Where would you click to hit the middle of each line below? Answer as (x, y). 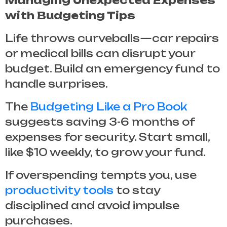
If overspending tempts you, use (101, 175)
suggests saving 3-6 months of (100, 122)
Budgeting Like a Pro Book (109, 106)
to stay (137, 190)
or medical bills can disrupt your (100, 53)
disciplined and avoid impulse (92, 205)
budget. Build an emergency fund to (112, 68)
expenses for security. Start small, (107, 137)
